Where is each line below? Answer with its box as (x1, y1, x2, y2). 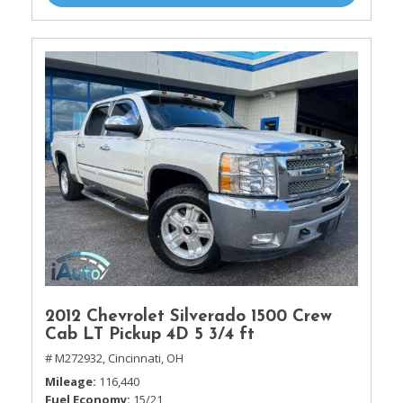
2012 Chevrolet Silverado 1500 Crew (45, 309, 332, 326)
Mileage (45, 373, 93, 390)
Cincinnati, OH (108, 350, 184, 366)
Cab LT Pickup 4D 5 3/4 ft (45, 327, 255, 344)
